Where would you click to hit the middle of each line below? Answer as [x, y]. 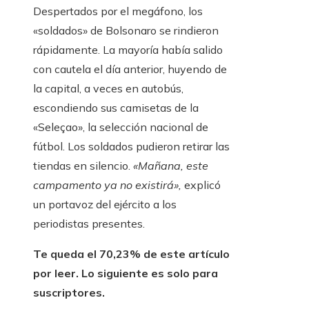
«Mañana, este [171, 165]
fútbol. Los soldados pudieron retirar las [131, 146]
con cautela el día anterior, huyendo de [130, 69]
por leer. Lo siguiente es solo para [126, 273]
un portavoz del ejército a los [105, 204]
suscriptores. [69, 292]
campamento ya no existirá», [107, 185]
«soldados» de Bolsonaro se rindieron [126, 30]
